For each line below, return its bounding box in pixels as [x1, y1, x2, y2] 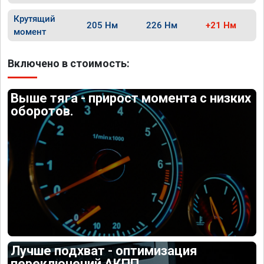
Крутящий [14, 14, 55, 24]
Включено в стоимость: [8, 57, 130, 70]
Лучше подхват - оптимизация [11, 243, 198, 258]
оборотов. [11, 104, 74, 118]
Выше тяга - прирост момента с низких [11, 91, 252, 105]
